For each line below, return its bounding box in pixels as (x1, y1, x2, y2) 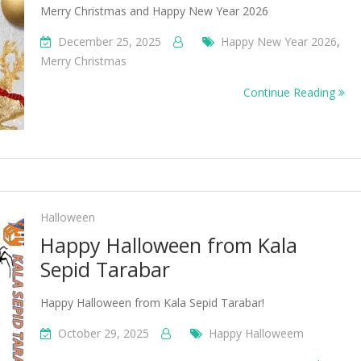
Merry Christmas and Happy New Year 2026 (40, 3, 268, 19)
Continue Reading (243, 85, 338, 100)
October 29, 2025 (58, 326, 149, 341)
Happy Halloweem (209, 326, 304, 341)
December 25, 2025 (58, 34, 161, 49)
